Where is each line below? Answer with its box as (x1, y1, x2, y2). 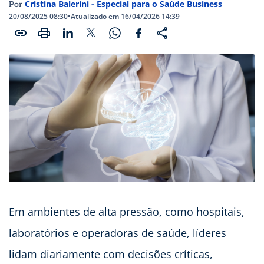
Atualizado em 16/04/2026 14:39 (71, 11, 180, 21)
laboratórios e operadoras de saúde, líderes (9, 226, 226, 240)
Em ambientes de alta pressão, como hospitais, (9, 204, 245, 219)
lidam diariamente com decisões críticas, (9, 247, 213, 262)
